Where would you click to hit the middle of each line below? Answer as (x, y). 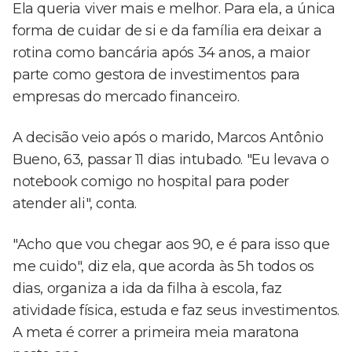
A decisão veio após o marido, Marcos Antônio (168, 138)
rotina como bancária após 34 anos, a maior (161, 53)
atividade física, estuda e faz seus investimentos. (176, 311)
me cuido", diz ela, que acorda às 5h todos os (164, 267)
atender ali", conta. (75, 204)
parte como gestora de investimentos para (157, 75)
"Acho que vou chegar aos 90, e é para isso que (171, 245)
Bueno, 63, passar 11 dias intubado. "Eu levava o (171, 160)
